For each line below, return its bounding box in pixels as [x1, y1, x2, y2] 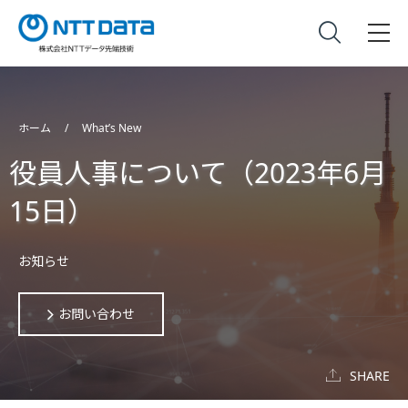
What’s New [82, 120, 141, 136]
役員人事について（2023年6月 [9, 154, 386, 191]
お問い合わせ [58, 305, 135, 322]
